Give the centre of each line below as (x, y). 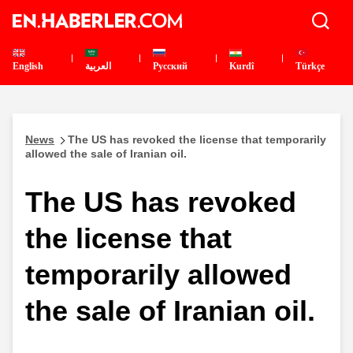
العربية (98, 66)
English (28, 66)
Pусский (171, 66)
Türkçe (310, 66)
